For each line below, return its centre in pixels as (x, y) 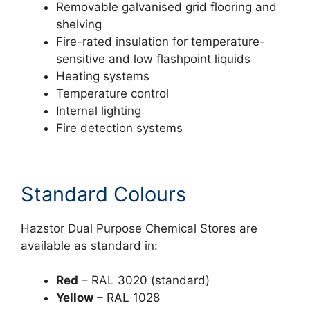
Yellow (75, 298)
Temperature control (112, 94)
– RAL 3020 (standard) (144, 281)
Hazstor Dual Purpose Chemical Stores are (139, 228)
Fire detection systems (119, 128)
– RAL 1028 (127, 298)
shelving (79, 25)
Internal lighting (99, 111)
